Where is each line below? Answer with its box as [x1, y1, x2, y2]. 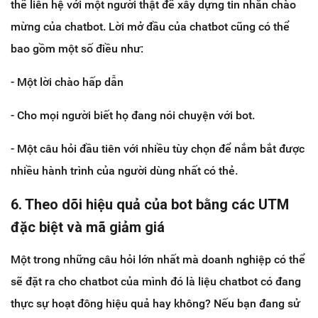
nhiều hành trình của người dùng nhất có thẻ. [11, 164, 238, 178]
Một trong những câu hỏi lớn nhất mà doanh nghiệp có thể [11, 253, 305, 267]
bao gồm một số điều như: [11, 42, 143, 56]
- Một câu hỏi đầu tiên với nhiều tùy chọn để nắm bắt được [11, 142, 305, 156]
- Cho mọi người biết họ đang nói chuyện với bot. [11, 109, 255, 123]
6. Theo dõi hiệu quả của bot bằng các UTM [11, 196, 289, 214]
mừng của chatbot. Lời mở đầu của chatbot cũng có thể [11, 20, 290, 34]
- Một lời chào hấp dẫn [11, 75, 124, 89]
